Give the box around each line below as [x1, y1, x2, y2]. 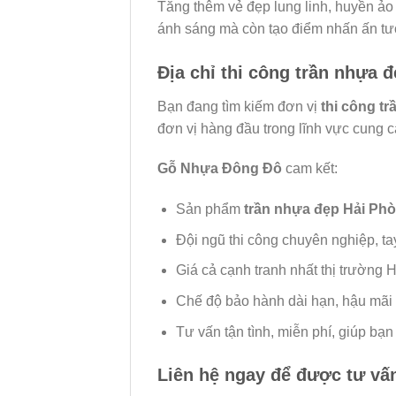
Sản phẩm [175, 202, 244, 217]
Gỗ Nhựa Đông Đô [157, 161, 282, 177]
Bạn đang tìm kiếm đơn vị [157, 98, 321, 114]
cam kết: [282, 161, 338, 177]
